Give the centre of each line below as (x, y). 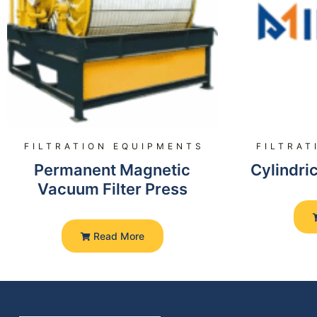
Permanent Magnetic (113, 170)
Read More (117, 236)
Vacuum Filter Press (112, 189)
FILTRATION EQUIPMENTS (114, 146)
